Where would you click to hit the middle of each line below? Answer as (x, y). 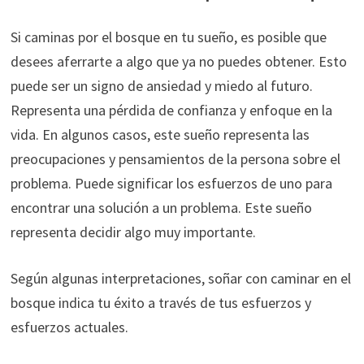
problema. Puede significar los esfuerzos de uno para (171, 183)
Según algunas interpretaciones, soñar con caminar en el (180, 278)
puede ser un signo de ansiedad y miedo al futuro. (161, 85)
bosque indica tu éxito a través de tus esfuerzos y (160, 302)
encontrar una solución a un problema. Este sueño (161, 207)
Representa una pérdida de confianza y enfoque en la (171, 110)
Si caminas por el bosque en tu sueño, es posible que (168, 37)
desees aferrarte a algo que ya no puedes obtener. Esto (178, 61)
